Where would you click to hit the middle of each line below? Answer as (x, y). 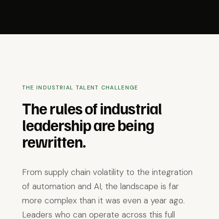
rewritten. (54, 141)
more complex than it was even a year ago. (103, 200)
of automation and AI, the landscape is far (100, 186)
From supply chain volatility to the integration (107, 172)
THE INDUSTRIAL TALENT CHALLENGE (80, 88)
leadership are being (88, 125)
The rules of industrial (92, 108)
